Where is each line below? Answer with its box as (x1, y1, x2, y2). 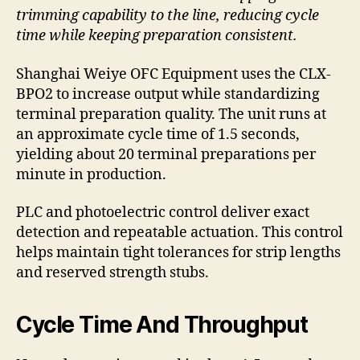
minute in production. (16, 165, 166, 184)
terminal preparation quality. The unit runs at (16, 104, 326, 124)
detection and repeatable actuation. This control (16, 223, 343, 243)
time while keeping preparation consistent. (16, 27, 297, 46)
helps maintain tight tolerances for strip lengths (16, 243, 341, 263)
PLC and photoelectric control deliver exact (16, 203, 309, 223)
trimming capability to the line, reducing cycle (16, 6, 319, 26)
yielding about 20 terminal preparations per (16, 145, 316, 164)
